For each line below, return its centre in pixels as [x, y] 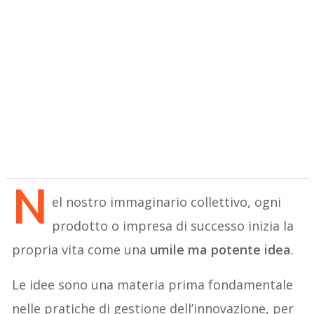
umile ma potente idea [221, 249]
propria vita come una [81, 249]
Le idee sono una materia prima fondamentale [153, 284]
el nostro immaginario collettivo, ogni [167, 202]
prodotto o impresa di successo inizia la [173, 225]
